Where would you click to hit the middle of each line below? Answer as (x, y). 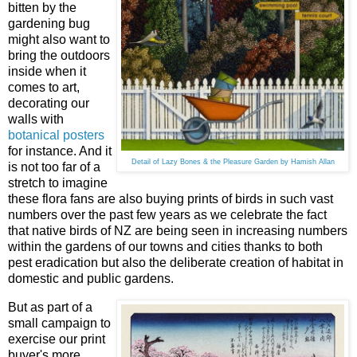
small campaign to (59, 323)
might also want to (59, 39)
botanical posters (56, 135)
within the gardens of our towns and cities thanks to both (165, 246)
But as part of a (50, 307)
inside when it (47, 71)
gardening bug (49, 23)
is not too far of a (54, 167)
